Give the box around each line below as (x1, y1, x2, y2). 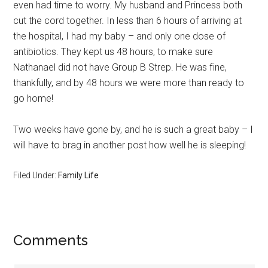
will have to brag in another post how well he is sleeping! (13, 139, 246, 151)
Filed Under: (13, 170, 59, 180)
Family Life (58, 170, 99, 180)
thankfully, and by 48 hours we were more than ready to (13, 77, 245, 89)
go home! (13, 93, 54, 104)
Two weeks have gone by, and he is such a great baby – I (13, 124, 254, 135)
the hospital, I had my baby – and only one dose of (13, 31, 226, 42)
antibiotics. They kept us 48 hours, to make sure (13, 46, 214, 57)
